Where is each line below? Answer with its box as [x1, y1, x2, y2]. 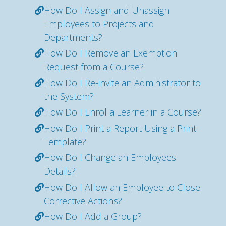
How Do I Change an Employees [44, 151, 176, 163]
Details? [44, 165, 76, 177]
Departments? [44, 31, 102, 43]
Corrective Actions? [44, 194, 122, 207]
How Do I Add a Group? [44, 210, 142, 222]
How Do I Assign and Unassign [44, 4, 169, 16]
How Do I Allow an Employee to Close [44, 181, 200, 193]
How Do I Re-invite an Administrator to [44, 76, 201, 89]
